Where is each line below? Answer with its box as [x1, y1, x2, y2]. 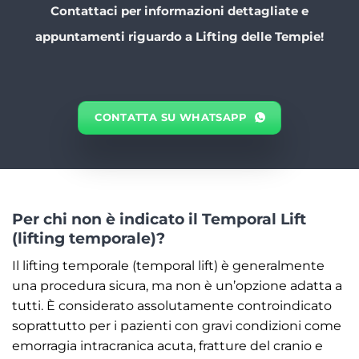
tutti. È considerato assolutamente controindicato [12, 297, 332, 313]
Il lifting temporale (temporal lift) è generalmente [12, 257, 325, 273]
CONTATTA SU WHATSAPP [95, 111, 248, 124]
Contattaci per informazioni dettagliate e [50, 3, 309, 19]
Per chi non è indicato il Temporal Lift [12, 208, 306, 228]
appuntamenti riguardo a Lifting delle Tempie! [35, 29, 324, 45]
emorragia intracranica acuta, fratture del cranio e [12, 337, 323, 353]
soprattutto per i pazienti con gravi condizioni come [12, 317, 341, 333]
